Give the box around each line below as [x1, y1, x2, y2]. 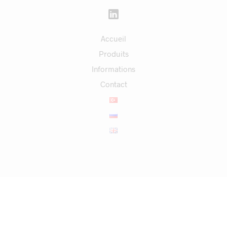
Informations [92, 64, 135, 73]
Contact [100, 79, 127, 89]
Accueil [101, 33, 126, 43]
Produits [98, 49, 129, 58]
